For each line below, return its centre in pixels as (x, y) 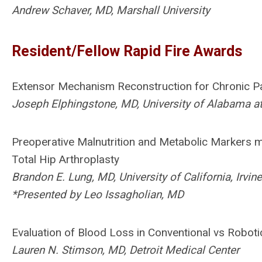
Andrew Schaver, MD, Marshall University (111, 10)
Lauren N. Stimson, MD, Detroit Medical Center (125, 250)
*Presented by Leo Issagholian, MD (98, 194)
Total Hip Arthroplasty (65, 159)
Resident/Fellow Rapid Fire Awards (127, 51)
